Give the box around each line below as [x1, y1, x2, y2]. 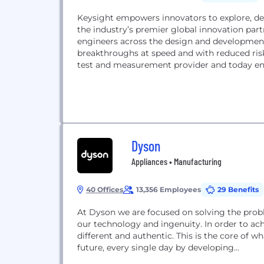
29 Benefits [217, 185, 259, 194]
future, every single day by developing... [77, 242, 239, 253]
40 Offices [86, 185, 123, 194]
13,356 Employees [136, 185, 201, 194]
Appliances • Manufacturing [131, 156, 222, 167]
